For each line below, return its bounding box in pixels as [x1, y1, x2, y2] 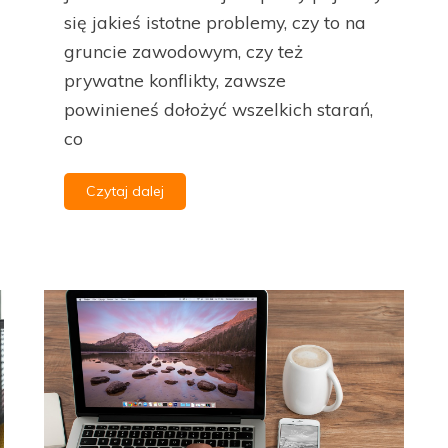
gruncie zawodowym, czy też [64, 39, 303, 62]
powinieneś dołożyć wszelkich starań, [64, 97, 373, 120]
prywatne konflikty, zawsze [64, 68, 286, 91]
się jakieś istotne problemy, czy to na [64, 10, 366, 33]
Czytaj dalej [86, 181, 164, 200]
